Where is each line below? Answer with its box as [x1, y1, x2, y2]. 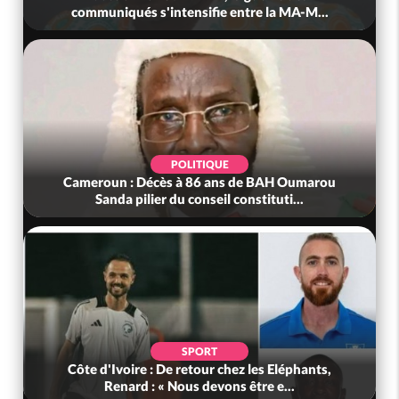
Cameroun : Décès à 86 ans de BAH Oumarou [63, 174, 337, 191]
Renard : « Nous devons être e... [104, 378, 296, 395]
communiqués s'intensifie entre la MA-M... [70, 4, 329, 20]
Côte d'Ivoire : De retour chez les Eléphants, [68, 361, 332, 378]
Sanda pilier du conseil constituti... [95, 191, 305, 208]
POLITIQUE [170, 158, 229, 172]
